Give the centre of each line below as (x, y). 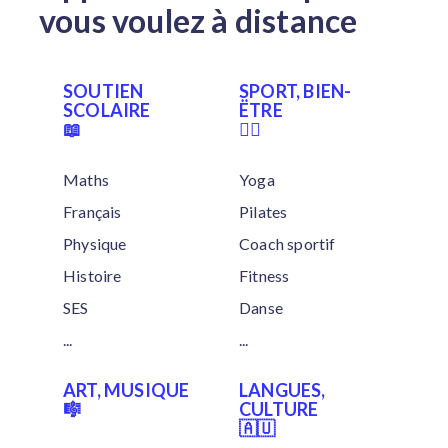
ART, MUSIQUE (126, 390)
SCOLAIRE (107, 110)
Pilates (263, 211)
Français (92, 211)
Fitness (264, 275)
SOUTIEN (103, 91)
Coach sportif (287, 243)
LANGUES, (282, 390)
